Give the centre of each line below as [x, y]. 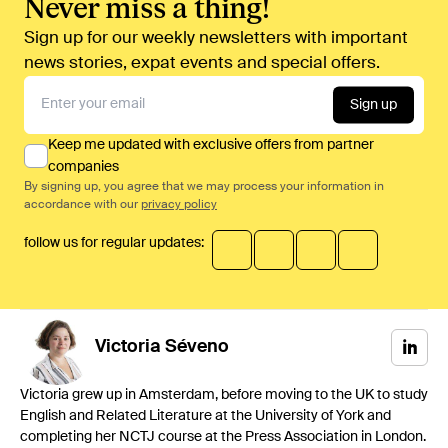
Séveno [197, 347]
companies [83, 166]
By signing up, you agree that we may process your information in [204, 186]
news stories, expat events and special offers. [202, 63]
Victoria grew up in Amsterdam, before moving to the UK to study [224, 394]
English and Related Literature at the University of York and [205, 415]
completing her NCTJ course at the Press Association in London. [223, 436]
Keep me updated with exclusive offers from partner [211, 144]
